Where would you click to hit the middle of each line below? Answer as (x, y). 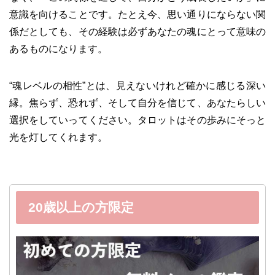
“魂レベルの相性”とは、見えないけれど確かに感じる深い (137, 85)
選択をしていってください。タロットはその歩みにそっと (137, 120)
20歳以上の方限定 (81, 207)
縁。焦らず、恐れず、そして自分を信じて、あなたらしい (137, 103)
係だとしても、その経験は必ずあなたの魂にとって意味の (137, 31)
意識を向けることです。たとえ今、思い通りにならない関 (137, 14)
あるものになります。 (58, 48)
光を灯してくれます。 (58, 137)
